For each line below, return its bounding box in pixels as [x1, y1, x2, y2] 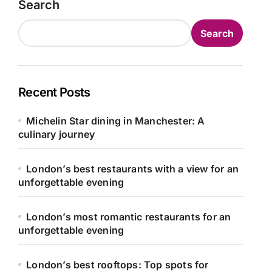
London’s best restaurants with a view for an [26, 163, 239, 175]
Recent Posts [18, 85, 90, 100]
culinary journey [18, 128, 95, 140]
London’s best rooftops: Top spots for [26, 259, 209, 271]
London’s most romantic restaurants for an [26, 211, 231, 223]
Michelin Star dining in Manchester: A [26, 115, 205, 127]
